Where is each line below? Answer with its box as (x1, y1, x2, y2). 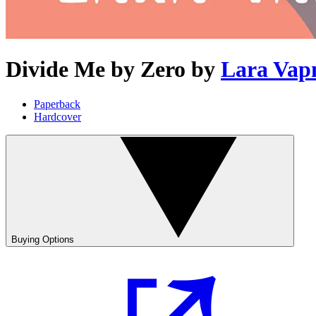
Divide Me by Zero (6, 56, 186, 83)
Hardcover (34, 110, 81, 123)
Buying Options (11, 233, 74, 245)
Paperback (34, 97, 80, 110)
